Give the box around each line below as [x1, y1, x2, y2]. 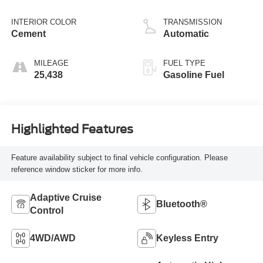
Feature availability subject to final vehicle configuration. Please [11, 153, 228, 162]
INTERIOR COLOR [11, 18, 76, 27]
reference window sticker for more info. [11, 164, 143, 174]
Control [29, 205, 63, 216]
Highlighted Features [11, 122, 133, 136]
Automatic [163, 29, 209, 39]
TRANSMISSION [163, 18, 222, 27]
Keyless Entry [156, 233, 218, 244]
